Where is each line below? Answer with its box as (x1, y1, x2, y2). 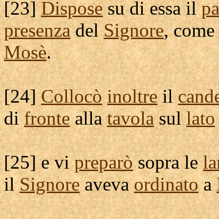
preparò (74, 152, 133, 173)
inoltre (107, 86, 157, 107)
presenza (4, 20, 70, 41)
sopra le (133, 152, 203, 173)
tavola (107, 108, 154, 129)
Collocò (41, 86, 102, 107)
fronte (24, 108, 70, 129)
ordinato (134, 174, 198, 195)
